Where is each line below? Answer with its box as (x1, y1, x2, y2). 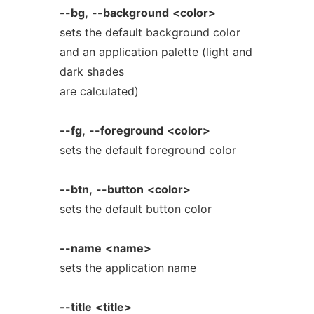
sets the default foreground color (59, 143, 236, 157)
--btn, (59, 182, 93, 196)
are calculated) (59, 84, 139, 98)
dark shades (59, 64, 124, 78)
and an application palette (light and (59, 45, 252, 59)
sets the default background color (59, 25, 240, 39)
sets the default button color (59, 202, 212, 216)
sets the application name (59, 261, 196, 275)
